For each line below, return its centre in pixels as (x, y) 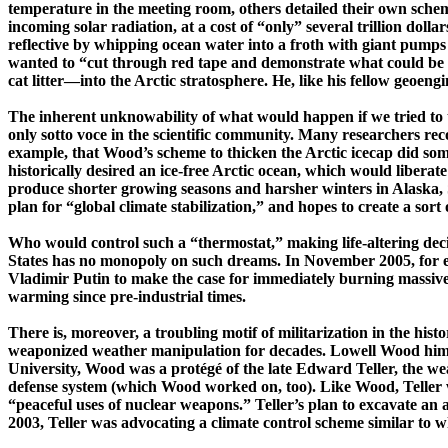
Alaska (415, 189)
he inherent (59, 117)
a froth (301, 45)
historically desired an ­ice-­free (110, 171)
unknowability (149, 117)
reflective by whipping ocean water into (143, 45)
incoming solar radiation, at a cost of (130, 27)
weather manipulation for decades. (209, 351)
